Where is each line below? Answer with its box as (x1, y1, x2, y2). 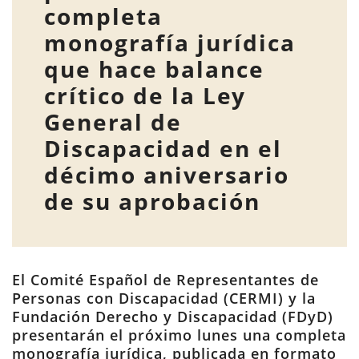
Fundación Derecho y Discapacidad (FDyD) (12, 307, 333, 326)
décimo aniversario (44, 159, 289, 190)
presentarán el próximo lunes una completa (12, 325, 346, 345)
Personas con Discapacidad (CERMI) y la (12, 288, 316, 308)
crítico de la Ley (44, 80, 246, 111)
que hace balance (44, 54, 264, 84)
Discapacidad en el (44, 133, 282, 163)
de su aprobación (44, 186, 260, 216)
